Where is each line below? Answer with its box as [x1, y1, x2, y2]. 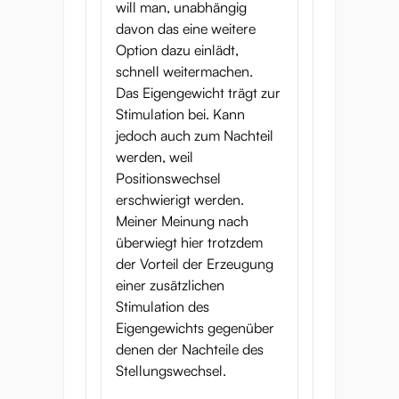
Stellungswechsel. [116, 362, 226, 379]
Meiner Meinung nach [116, 212, 248, 230]
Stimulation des [116, 297, 209, 315]
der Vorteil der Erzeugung [116, 255, 273, 273]
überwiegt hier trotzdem [116, 233, 263, 251]
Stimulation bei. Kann [116, 105, 245, 123]
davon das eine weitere [116, 20, 256, 37]
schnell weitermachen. [116, 62, 253, 80]
